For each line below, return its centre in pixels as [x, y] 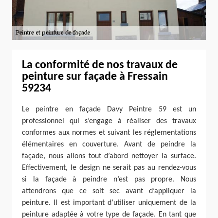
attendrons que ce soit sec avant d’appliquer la [109, 191]
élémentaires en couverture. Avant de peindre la [109, 145]
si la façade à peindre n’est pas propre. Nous [109, 180]
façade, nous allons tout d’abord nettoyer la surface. [109, 156]
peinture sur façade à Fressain [95, 77]
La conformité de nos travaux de [100, 65]
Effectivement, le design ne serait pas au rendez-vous [109, 168]
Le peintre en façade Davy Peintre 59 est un [109, 110]
